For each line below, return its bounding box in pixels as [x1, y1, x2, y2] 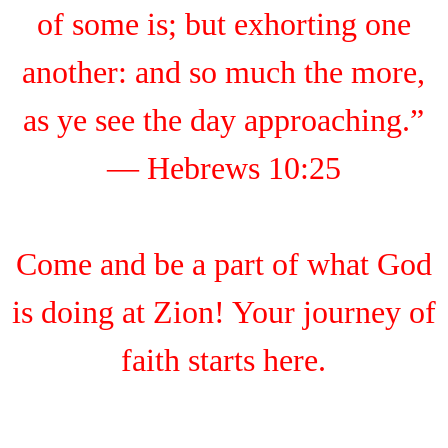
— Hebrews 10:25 [106, 150, 341, 186]
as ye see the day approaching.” [23, 102, 425, 138]
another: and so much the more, [22, 54, 426, 90]
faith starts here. [121, 342, 327, 378]
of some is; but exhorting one [36, 6, 411, 42]
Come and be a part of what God [15, 246, 432, 282]
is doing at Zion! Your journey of [11, 294, 436, 330]
